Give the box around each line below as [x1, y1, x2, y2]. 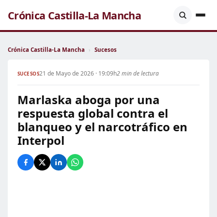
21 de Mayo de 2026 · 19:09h [39, 69, 117, 77]
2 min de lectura [117, 69, 159, 77]
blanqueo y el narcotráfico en [17, 119, 187, 135]
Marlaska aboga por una [17, 92, 160, 108]
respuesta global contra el [17, 105, 168, 121]
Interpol [17, 132, 64, 148]
